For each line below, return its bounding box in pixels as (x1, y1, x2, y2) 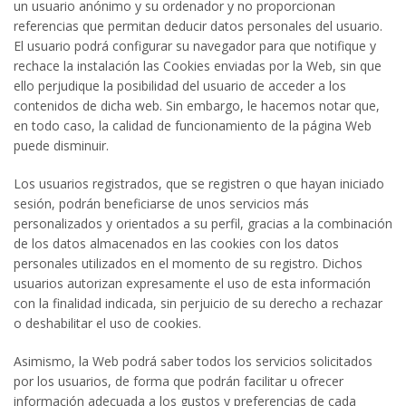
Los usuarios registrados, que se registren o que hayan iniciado (14, 175, 384, 192)
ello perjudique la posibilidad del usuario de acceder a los (14, 77, 346, 94)
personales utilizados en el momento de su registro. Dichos (14, 255, 362, 272)
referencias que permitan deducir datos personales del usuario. (14, 17, 382, 34)
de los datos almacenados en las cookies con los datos (14, 235, 339, 252)
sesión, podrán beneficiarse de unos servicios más (14, 195, 309, 212)
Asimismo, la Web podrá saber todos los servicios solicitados (14, 353, 372, 370)
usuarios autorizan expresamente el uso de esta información (14, 275, 371, 292)
